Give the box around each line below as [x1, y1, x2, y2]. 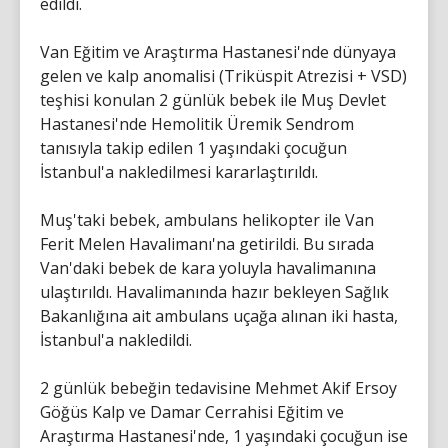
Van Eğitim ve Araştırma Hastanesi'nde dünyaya [40, 40, 396, 63]
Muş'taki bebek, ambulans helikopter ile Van [40, 208, 374, 231]
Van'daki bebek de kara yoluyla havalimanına [40, 256, 376, 279]
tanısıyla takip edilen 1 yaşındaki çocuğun [40, 136, 347, 159]
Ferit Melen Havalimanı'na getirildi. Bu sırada [40, 232, 374, 255]
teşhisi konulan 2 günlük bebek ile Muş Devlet [40, 88, 386, 111]
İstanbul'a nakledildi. [40, 328, 192, 351]
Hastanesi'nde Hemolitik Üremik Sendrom [40, 112, 354, 135]
